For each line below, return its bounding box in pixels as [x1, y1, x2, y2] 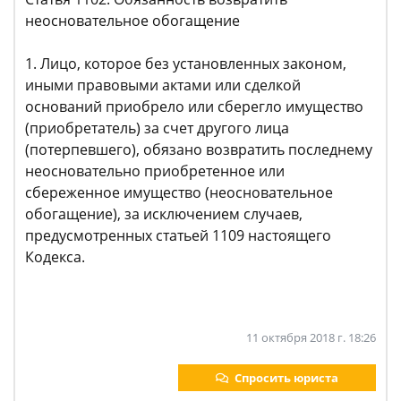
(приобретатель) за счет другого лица [25, 118, 289, 138]
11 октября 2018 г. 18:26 [246, 329, 376, 346]
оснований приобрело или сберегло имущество [25, 97, 363, 116]
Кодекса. [25, 247, 85, 267]
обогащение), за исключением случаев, [25, 204, 303, 224]
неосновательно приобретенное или [25, 161, 285, 181]
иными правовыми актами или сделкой [25, 75, 301, 95]
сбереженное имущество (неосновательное [25, 183, 333, 202]
